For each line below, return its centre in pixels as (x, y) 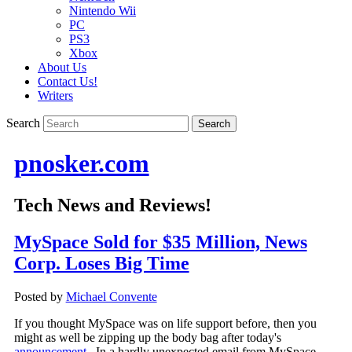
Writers (55, 96)
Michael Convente (111, 297)
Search (23, 123)
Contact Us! (68, 82)
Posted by (40, 297)
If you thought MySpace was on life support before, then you (165, 324)
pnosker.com (81, 163)
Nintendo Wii (103, 11)
